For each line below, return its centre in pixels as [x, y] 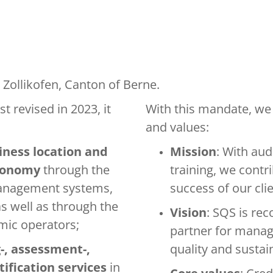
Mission [193, 151]
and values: [177, 127]
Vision [188, 212]
